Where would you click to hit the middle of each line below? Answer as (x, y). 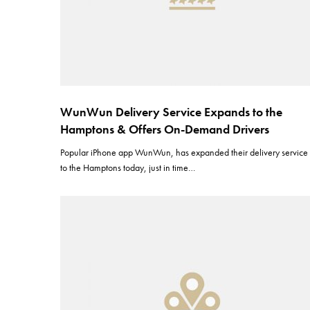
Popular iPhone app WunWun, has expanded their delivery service (184, 152)
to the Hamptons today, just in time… (128, 167)
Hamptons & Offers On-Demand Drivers (165, 129)
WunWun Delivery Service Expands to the (171, 112)
